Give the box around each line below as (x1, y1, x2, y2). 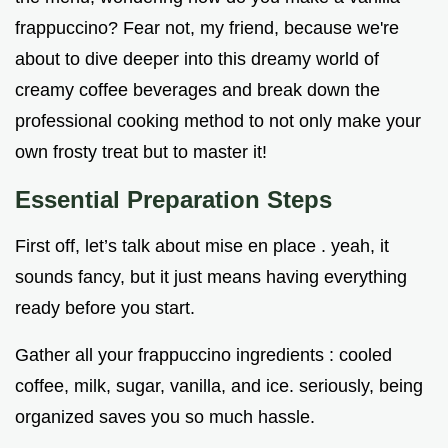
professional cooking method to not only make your (15, 111, 421, 132)
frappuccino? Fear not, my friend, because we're (15, 18, 399, 39)
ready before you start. (15, 298, 195, 319)
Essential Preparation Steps (15, 186, 332, 214)
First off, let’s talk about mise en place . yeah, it (15, 236, 389, 257)
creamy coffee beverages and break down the (15, 80, 380, 101)
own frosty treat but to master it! (15, 142, 267, 163)
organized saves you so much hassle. (15, 407, 315, 428)
